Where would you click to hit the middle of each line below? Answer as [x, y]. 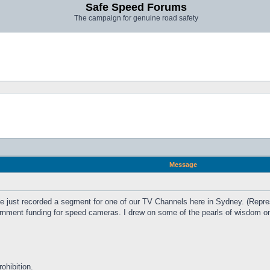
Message [183, 165]
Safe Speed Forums [136, 7]
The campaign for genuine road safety [136, 18]
